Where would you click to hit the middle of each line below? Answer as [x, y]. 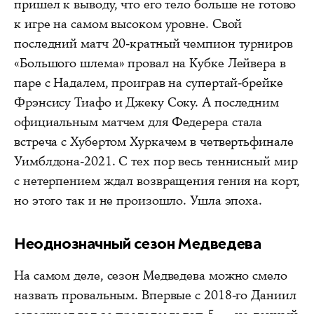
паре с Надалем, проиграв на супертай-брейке [149, 82]
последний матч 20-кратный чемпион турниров [153, 43]
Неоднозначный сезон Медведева [138, 243]
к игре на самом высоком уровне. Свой [128, 23]
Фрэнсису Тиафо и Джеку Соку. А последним [146, 102]
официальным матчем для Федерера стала [138, 122]
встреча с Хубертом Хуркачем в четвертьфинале [154, 141]
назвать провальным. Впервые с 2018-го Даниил [155, 295]
